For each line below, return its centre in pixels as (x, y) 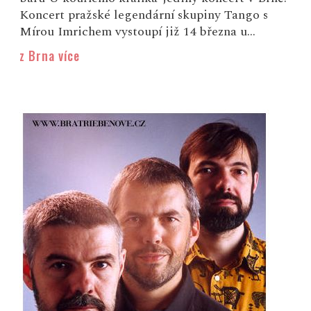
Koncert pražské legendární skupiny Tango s (144, 15)
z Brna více (50, 56)
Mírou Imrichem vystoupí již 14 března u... (138, 32)
